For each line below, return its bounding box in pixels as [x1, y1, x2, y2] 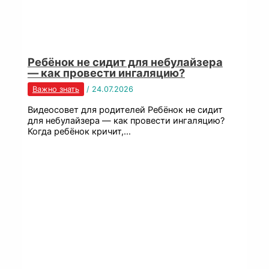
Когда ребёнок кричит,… [27, 126, 131, 138]
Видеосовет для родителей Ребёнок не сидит [27, 104, 223, 116]
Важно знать [32, 85, 79, 94]
